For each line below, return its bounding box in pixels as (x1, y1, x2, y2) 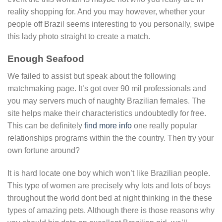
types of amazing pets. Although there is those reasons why (7, 206, 215, 215)
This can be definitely (7, 121, 84, 130)
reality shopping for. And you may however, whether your (7, 7, 205, 16)
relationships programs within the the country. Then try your (7, 133, 214, 142)
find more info (84, 121, 132, 130)
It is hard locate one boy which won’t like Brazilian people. (7, 168, 210, 177)
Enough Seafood (7, 54, 84, 64)
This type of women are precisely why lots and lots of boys (7, 181, 211, 190)
